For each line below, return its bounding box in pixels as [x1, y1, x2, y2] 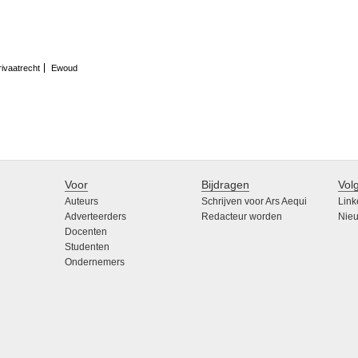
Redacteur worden [201, 211, 283, 223]
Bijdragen [201, 178, 250, 192]
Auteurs [64, 196, 98, 208]
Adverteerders [64, 211, 126, 223]
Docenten [64, 226, 107, 238]
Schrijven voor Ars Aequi [201, 196, 308, 208]
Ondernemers [64, 257, 125, 268]
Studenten [64, 241, 109, 253]
